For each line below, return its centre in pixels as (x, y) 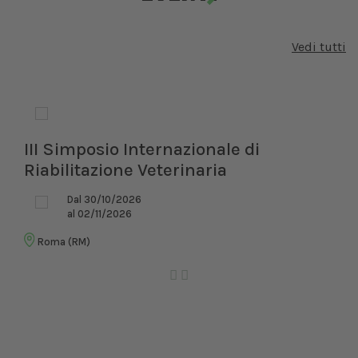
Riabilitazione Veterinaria (125, 170)
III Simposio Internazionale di (142, 149)
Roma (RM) (63, 242)
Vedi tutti (319, 47)
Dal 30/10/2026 (104, 200)
